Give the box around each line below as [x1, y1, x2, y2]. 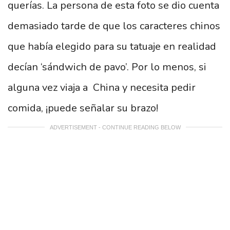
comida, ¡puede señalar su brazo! [8, 101, 158, 115]
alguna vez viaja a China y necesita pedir [8, 80, 196, 94]
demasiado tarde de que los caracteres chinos [8, 18, 220, 33]
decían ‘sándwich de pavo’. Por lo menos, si [8, 60, 206, 74]
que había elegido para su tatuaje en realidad [8, 39, 216, 53]
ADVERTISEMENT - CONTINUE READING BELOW [49, 124, 181, 131]
